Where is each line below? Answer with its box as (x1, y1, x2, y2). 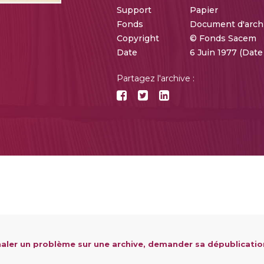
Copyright (117, 32, 160, 44)
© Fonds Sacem (190, 32, 257, 44)
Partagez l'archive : (117, 72, 195, 84)
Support (117, 4, 152, 15)
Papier (190, 4, 219, 15)
